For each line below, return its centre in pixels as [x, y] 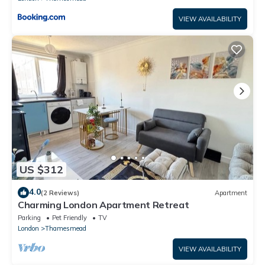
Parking [29, 218]
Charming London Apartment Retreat [104, 205]
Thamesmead [66, 229]
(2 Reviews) [60, 193]
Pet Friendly [70, 218]
